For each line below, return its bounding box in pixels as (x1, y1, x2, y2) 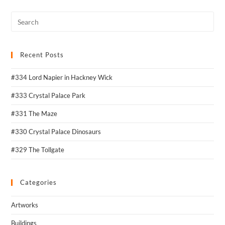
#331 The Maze (11, 109, 58, 118)
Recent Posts (20, 51, 64, 59)
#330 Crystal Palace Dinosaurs (11, 128, 101, 136)
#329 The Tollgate (11, 146, 65, 154)
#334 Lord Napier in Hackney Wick (11, 73, 113, 82)
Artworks (11, 201, 39, 209)
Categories (20, 178, 57, 187)
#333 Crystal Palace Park (11, 91, 86, 100)
